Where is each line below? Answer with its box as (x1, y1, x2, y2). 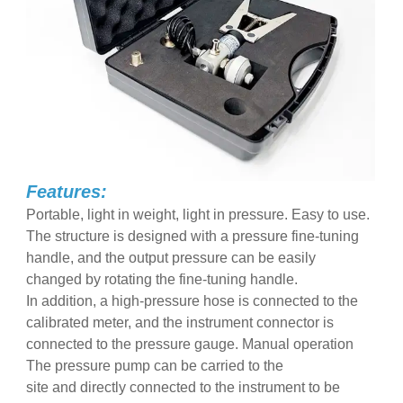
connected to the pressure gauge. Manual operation (25, 336, 354, 353)
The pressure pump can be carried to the (25, 358, 287, 374)
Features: (25, 182, 107, 202)
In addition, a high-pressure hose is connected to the (25, 293, 358, 309)
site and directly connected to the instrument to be (25, 380, 340, 396)
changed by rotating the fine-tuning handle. (25, 272, 301, 288)
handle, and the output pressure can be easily (25, 250, 316, 266)
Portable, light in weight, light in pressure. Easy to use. (25, 207, 370, 223)
